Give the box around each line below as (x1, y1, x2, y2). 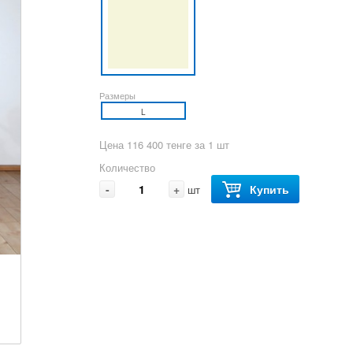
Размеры (99, 88, 136, 102)
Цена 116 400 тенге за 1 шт (107, 136, 230, 152)
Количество (99, 159, 156, 175)
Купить (250, 180, 290, 197)
